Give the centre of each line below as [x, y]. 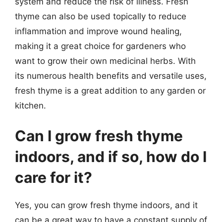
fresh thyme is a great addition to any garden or [110, 90]
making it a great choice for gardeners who [100, 46]
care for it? [54, 177]
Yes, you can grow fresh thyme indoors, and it [106, 205]
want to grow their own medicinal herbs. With [105, 61]
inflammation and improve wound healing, [98, 31]
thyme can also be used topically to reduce [101, 16]
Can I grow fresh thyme [99, 136]
